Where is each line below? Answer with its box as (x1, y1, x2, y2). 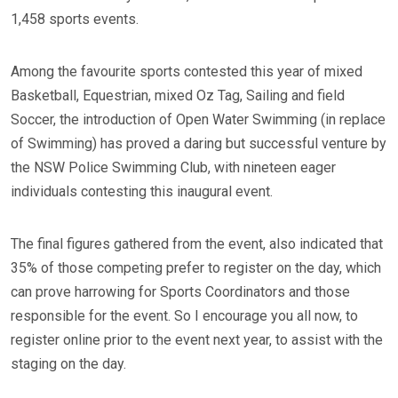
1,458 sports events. (11, 11, 139, 28)
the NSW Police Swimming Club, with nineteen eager (11, 159, 336, 176)
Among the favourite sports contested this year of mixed (11, 63, 362, 80)
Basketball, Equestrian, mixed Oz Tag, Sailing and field (11, 87, 345, 104)
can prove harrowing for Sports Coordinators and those (11, 283, 350, 300)
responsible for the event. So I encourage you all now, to (11, 307, 358, 324)
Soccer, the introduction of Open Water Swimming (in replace (11, 111, 386, 128)
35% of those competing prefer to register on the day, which (11, 259, 381, 276)
